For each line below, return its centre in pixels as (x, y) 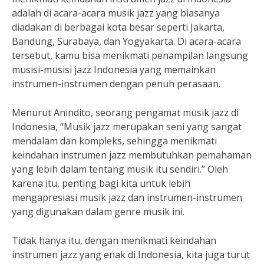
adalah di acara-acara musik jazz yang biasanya (116, 13)
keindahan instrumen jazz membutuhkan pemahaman (132, 155)
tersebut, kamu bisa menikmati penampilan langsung (130, 55)
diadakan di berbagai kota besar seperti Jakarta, (118, 27)
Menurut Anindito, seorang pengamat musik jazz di (125, 113)
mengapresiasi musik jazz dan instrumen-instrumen (127, 197)
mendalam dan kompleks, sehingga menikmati (114, 141)
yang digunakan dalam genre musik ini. (98, 212)
